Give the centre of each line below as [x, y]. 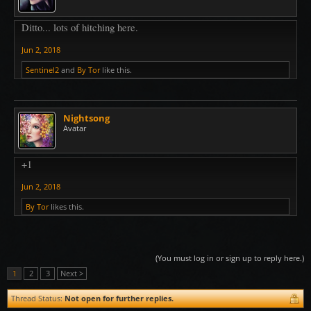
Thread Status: [37, 298]
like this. [116, 69]
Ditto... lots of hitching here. [80, 27]
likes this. [66, 206]
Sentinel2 [42, 69]
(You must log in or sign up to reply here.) [230, 258]
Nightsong [86, 118]
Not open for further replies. [119, 298]
